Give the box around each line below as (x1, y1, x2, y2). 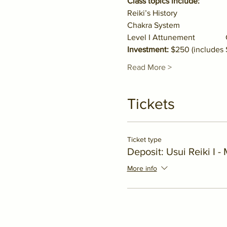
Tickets (127, 96, 175, 112)
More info (127, 164, 157, 173)
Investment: (127, 45, 169, 54)
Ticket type (127, 135, 162, 143)
